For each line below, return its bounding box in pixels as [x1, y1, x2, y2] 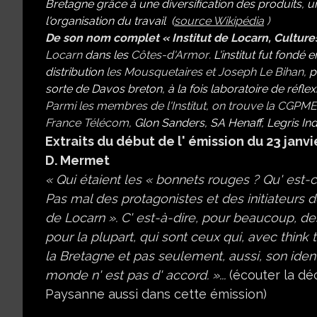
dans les [82, 48, 128, 62]
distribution [45, 65, 106, 79]
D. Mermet [45, 153, 110, 168]
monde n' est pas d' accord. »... [45, 267, 229, 283]
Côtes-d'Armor [131, 48, 209, 62]
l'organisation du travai [45, 14, 163, 28]
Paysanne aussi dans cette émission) [45, 287, 267, 302]
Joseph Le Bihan [218, 65, 304, 79]
